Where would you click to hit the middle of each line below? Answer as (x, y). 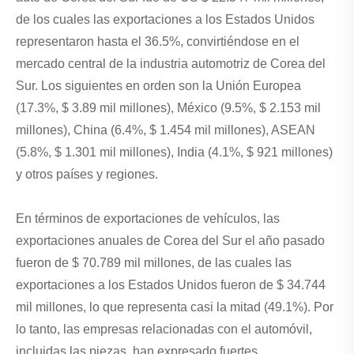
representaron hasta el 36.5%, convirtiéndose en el (158, 42)
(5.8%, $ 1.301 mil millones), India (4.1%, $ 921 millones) (174, 153)
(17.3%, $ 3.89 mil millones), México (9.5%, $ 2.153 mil (168, 108)
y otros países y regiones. (87, 175)
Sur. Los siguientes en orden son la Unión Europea (158, 86)
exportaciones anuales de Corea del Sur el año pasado (170, 241)
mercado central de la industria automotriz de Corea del (171, 64)
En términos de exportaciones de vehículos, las (148, 219)
